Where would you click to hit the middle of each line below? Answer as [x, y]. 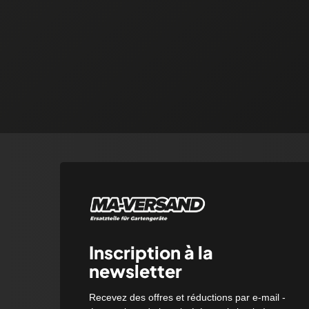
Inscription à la [151, 253]
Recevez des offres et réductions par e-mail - [187, 298]
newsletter [136, 271]
